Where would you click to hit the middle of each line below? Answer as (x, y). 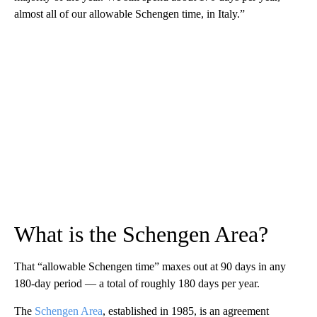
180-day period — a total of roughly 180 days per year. (137, 284)
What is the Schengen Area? (141, 235)
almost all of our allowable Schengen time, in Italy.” (129, 14)
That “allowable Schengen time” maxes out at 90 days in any (150, 267)
